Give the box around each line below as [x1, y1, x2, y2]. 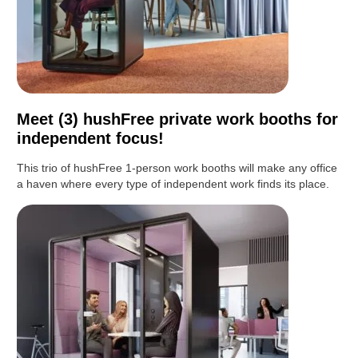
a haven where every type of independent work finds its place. [17, 177, 330, 191]
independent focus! [17, 129, 165, 148]
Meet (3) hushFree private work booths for [17, 110, 339, 129]
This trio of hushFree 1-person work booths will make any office [17, 161, 338, 175]
